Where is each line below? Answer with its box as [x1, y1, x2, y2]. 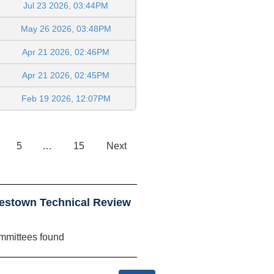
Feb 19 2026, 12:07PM [21, 93, 111, 103]
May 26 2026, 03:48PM [20, 23, 111, 34]
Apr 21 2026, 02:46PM [22, 46, 109, 57]
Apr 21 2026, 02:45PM [22, 70, 109, 80]
